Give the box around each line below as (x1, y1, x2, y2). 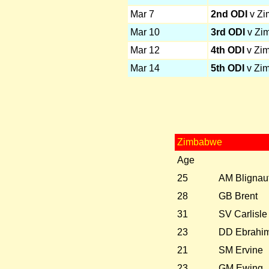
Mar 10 (130, 26, 160, 37)
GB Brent (218, 191, 258, 202)
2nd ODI (210, 8, 247, 19)
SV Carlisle (218, 209, 267, 220)
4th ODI (210, 44, 244, 55)
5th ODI (210, 62, 244, 73)
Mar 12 (130, 44, 160, 55)
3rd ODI (210, 26, 245, 37)
